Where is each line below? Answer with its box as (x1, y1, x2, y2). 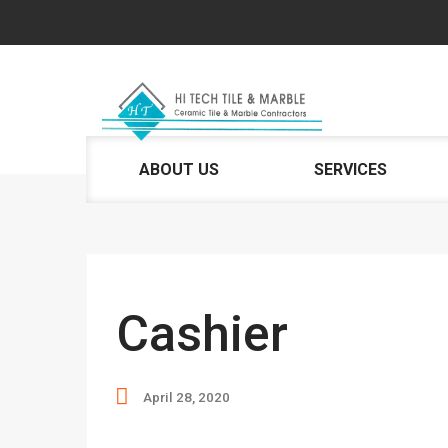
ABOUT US (139, 160, 220, 179)
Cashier (117, 304, 288, 363)
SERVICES (313, 160, 387, 179)
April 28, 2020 (143, 389, 230, 406)
